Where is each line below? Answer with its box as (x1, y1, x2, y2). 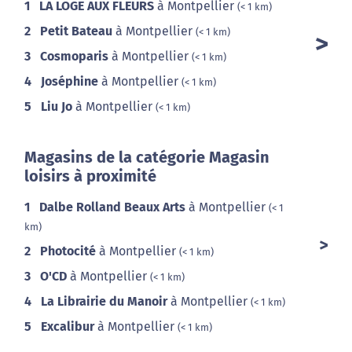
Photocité (40, 244, 96, 259)
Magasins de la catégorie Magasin (24, 148, 269, 167)
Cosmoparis (40, 49, 108, 64)
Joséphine (41, 74, 98, 90)
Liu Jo (41, 99, 72, 115)
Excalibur (41, 319, 94, 335)
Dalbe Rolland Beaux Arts (39, 200, 185, 215)
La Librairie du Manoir (41, 294, 167, 310)
